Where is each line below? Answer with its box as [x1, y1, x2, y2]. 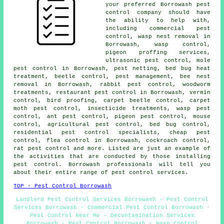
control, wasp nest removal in [105, 33, 210, 40]
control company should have [105, 9, 210, 16]
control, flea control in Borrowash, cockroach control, [13, 137, 210, 144]
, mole [188, 57, 210, 64]
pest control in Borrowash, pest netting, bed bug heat [13, 65, 210, 72]
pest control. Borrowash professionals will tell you [13, 161, 210, 168]
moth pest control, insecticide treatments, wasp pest [13, 105, 210, 112]
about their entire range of [13, 169, 112, 176]
